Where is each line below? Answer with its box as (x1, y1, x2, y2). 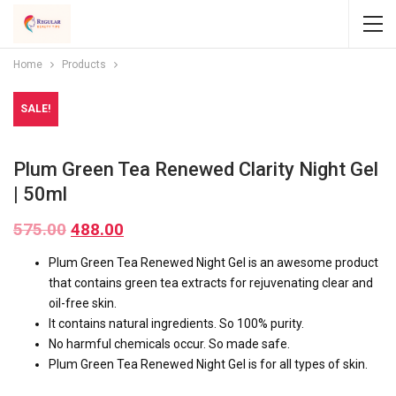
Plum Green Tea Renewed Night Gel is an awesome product (49, 255, 378, 270)
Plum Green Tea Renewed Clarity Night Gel (13, 158, 378, 180)
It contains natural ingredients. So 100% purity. (49, 316, 304, 331)
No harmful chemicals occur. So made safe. (49, 337, 290, 351)
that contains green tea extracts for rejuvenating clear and (49, 276, 373, 290)
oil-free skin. (49, 296, 117, 310)
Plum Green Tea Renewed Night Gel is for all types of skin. (49, 357, 368, 371)
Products (62, 58, 106, 71)
